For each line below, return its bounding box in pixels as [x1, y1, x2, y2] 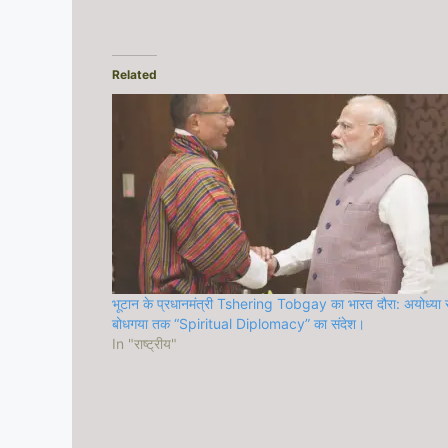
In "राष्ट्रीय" [112, 334, 177, 352]
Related [112, 66, 157, 82]
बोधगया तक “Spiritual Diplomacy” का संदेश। [112, 314, 365, 332]
